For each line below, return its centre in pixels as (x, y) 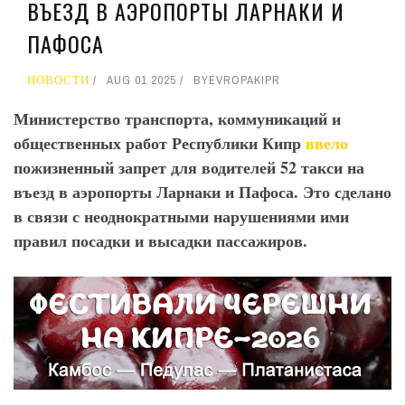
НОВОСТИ (58, 80)
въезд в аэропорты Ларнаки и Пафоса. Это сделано (202, 192)
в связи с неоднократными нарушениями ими (181, 217)
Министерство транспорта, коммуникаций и (177, 119)
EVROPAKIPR (245, 80)
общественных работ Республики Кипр (160, 143)
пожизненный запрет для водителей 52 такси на (189, 168)
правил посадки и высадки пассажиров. (160, 241)
